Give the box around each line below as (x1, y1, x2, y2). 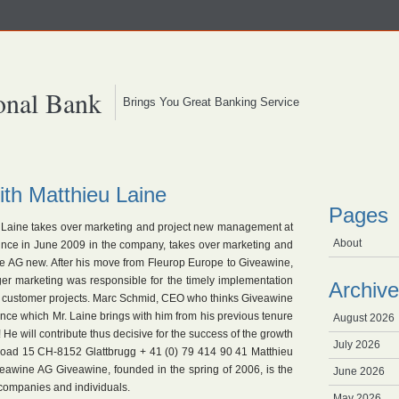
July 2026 (333, 338, 380, 351)
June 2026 (333, 365, 385, 378)
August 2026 (333, 312, 395, 324)
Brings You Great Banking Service (116, 95, 299, 109)
